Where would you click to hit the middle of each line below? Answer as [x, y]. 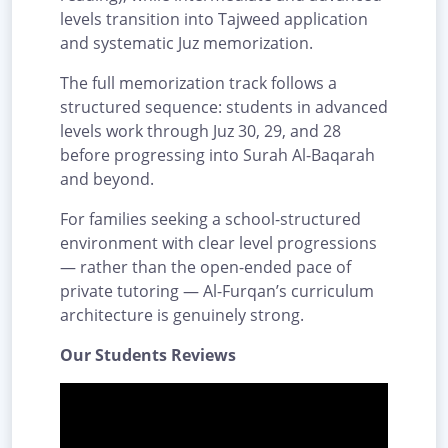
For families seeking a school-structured [210, 218]
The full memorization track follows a [198, 82]
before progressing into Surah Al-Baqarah [217, 154]
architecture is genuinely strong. [182, 314]
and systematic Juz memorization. [186, 42]
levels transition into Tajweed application [214, 18]
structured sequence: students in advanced [224, 106]
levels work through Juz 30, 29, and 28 [200, 130]
